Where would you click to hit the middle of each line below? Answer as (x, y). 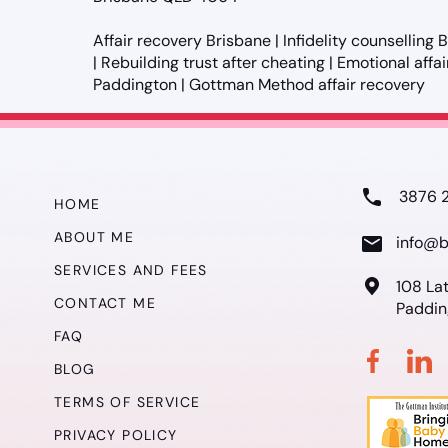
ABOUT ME (94, 237)
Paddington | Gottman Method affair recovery (259, 84)
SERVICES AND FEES (131, 270)
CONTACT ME (105, 303)
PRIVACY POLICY (116, 435)
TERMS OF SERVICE (127, 402)
